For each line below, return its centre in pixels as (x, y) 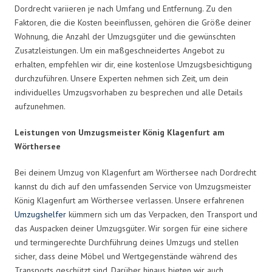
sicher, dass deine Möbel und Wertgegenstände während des (126, 256)
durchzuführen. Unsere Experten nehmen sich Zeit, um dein (121, 78)
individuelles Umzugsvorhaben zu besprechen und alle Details (129, 92)
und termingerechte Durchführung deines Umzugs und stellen (127, 242)
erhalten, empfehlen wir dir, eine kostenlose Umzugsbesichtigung (133, 64)
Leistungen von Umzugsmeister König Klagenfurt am (120, 132)
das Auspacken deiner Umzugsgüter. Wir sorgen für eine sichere (131, 228)
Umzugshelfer (40, 214)
